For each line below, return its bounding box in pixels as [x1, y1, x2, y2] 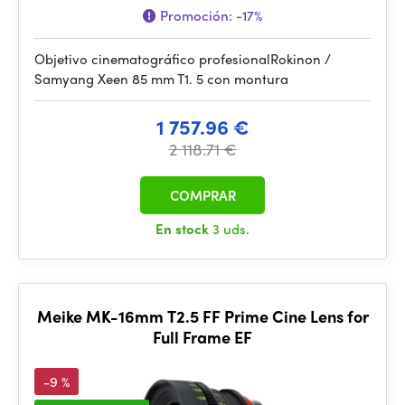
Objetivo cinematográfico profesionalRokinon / [34, 49, 331, 69]
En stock [155, 219, 212, 239]
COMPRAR [169, 185, 236, 205]
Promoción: [156, 5, 236, 25]
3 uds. [212, 219, 250, 239]
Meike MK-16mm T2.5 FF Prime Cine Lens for [36, 305, 369, 327]
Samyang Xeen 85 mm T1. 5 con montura [34, 69, 288, 89]
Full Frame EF [153, 325, 252, 348]
